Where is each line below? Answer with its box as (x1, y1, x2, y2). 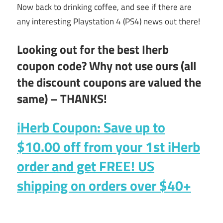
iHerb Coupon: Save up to (17, 116, 165, 138)
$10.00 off (17, 136, 81, 158)
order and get (17, 155, 99, 177)
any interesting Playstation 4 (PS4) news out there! (17, 14, 200, 28)
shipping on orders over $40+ (17, 175, 191, 197)
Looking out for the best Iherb (17, 40, 169, 59)
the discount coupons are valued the (17, 73, 201, 92)
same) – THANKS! (17, 90, 107, 108)
